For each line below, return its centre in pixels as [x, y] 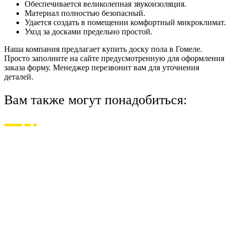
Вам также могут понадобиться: [95, 100]
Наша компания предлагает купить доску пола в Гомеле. [103, 49]
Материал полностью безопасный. [85, 13]
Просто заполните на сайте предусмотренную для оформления [114, 58]
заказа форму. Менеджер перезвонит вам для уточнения [102, 67]
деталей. [19, 76]
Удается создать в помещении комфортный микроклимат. [125, 22]
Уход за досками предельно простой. [89, 31]
